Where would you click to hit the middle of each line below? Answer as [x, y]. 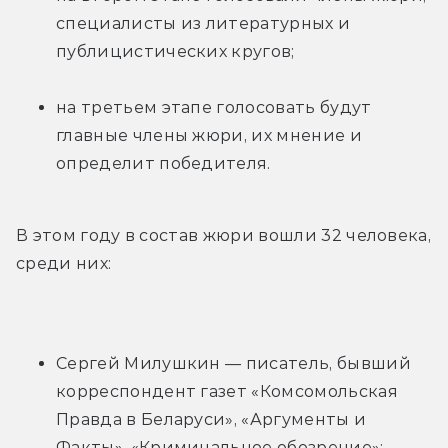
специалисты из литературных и [203, 24]
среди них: [64, 264]
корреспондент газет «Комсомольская [227, 392]
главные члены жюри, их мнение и [209, 136]
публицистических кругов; [175, 52]
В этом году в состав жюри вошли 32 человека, [224, 236]
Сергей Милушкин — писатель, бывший [233, 364]
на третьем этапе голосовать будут [214, 108]
